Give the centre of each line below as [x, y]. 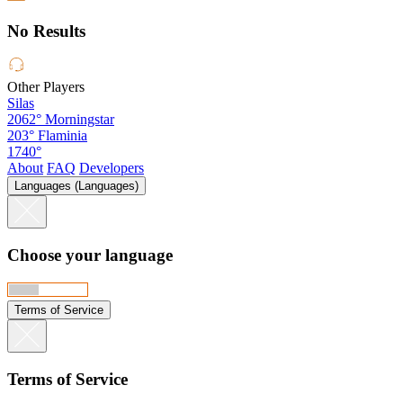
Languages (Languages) [76, 186]
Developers [112, 168]
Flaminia [63, 136]
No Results [46, 31]
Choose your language [90, 255]
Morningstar [80, 120]
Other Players [46, 87]
